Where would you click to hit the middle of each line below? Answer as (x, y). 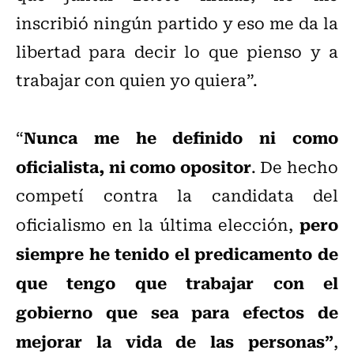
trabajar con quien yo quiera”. (137, 80)
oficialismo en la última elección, (158, 224)
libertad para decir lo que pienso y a (177, 51)
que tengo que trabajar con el (177, 282)
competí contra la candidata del (177, 195)
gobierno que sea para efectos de (177, 312)
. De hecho (295, 167)
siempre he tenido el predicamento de (177, 253)
